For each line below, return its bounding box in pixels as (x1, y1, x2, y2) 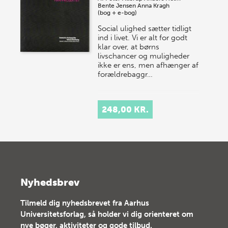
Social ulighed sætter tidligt (98, 23, 192, 33)
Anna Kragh (137, 2, 170, 9)
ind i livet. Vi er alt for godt (98, 33, 188, 42)
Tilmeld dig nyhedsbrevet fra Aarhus (20, 198, 149, 208)
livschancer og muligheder (98, 51, 190, 61)
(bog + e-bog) (98, 9, 137, 16)
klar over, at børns (98, 42, 160, 51)
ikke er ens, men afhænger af (98, 60, 199, 70)
